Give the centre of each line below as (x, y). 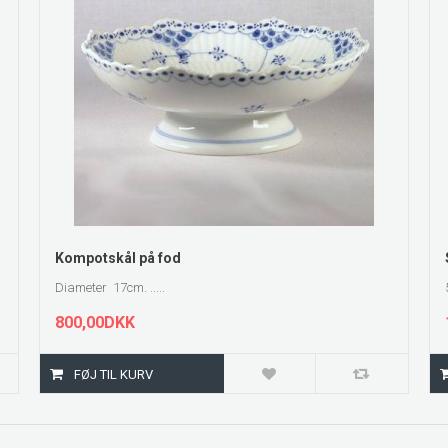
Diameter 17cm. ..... (110, 287)
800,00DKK (95, 322)
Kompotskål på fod (118, 258)
